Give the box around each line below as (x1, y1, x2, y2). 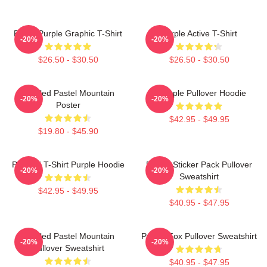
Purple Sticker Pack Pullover (146, 159, 252, 169)
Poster (55, 100, 80, 110)
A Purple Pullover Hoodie (152, 88, 246, 98)
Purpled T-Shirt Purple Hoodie (11, 159, 125, 169)
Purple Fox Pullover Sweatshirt (141, 231, 257, 241)
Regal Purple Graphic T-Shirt (14, 28, 122, 38)
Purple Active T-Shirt (161, 28, 237, 38)
